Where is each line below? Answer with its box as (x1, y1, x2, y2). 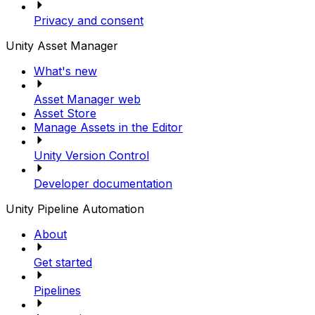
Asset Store (34, 105, 96, 120)
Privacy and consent (34, 13, 143, 27)
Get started (34, 255, 92, 269)
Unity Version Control (34, 148, 149, 162)
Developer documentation (34, 176, 172, 191)
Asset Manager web (34, 91, 141, 106)
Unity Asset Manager (6, 38, 118, 53)
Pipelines (34, 283, 81, 297)
